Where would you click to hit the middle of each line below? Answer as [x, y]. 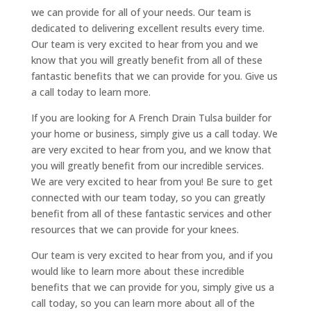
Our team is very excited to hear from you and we [144, 44]
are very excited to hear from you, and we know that [151, 149]
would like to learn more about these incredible [137, 271]
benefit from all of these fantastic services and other [151, 213]
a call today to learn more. [91, 92]
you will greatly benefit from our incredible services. [147, 165]
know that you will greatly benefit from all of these [146, 60]
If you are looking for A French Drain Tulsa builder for [151, 117]
